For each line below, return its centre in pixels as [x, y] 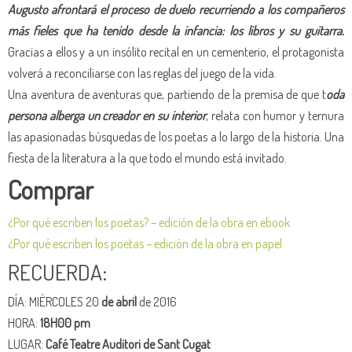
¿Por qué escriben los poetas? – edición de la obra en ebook [149, 222]
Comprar [53, 189]
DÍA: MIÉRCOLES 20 [53, 301]
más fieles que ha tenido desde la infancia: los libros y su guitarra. [176, 30]
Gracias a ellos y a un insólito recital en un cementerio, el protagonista [176, 51]
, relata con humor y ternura [275, 115]
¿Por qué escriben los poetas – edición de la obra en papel [145, 243]
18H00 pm [65, 322]
